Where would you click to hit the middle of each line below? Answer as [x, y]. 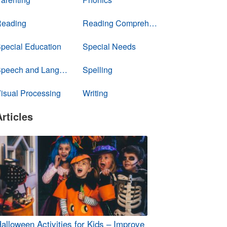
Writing [96, 93]
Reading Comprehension [153, 23]
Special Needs [109, 46]
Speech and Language [63, 70]
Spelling [98, 70]
